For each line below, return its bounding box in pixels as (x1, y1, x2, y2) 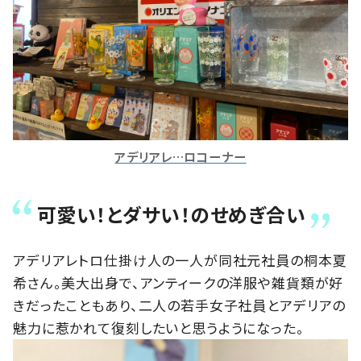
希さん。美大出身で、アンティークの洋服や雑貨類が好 (13, 272, 344, 293)
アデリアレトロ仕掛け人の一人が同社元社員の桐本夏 (13, 250, 347, 271)
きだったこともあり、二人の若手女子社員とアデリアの (13, 295, 346, 316)
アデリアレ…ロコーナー (114, 147, 247, 165)
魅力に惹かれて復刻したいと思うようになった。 (13, 317, 305, 338)
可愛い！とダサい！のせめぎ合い (37, 200, 306, 229)
